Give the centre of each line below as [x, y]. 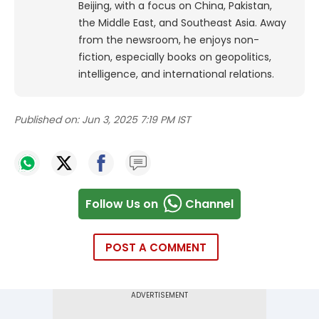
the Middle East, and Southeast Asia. [168, 23]
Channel [209, 204]
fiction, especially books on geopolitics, [175, 57]
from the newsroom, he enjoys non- [169, 40]
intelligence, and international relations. [176, 74]
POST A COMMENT [156, 248]
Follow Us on [122, 204]
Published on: [47, 120]
